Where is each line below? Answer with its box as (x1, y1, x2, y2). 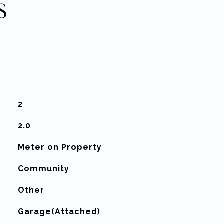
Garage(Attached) (17, 207, 100, 216)
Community (17, 164, 69, 173)
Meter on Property (17, 142, 102, 152)
